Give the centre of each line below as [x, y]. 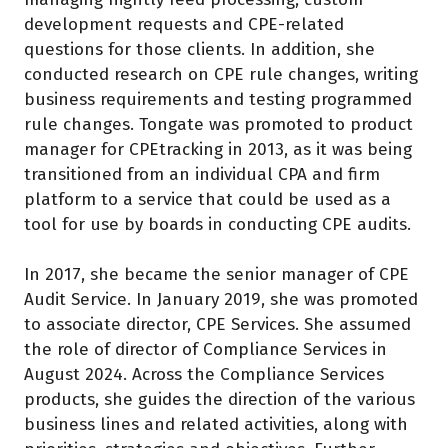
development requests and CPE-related [184, 25]
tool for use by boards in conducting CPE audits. [222, 225]
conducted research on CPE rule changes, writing [221, 75]
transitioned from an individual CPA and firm [202, 175]
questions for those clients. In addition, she [199, 50]
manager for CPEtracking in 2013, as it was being [218, 150]
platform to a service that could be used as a [207, 200]
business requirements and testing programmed [218, 100]
